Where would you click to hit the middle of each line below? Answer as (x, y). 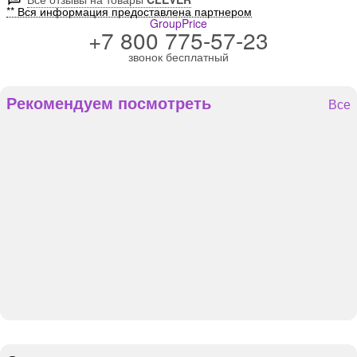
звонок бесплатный (178, 56)
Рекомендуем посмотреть (109, 102)
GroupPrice (178, 23)
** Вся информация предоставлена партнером (129, 11)
